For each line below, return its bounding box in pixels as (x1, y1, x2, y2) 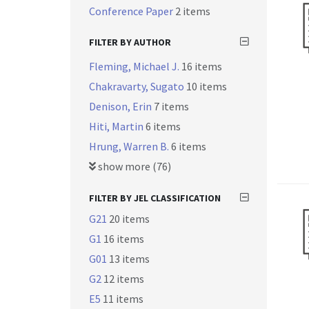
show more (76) (96, 159, 171, 173)
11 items (103, 292, 143, 306)
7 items (154, 99, 189, 113)
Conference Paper (89, 4, 175, 18)
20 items (109, 212, 150, 226)
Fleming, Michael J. (89, 59, 181, 73)
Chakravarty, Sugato (89, 79, 186, 93)
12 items (103, 272, 144, 286)
